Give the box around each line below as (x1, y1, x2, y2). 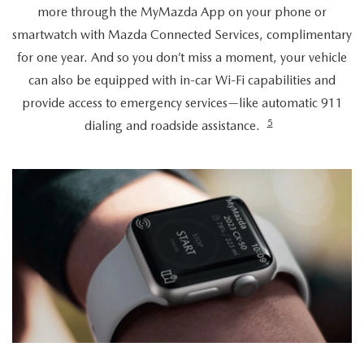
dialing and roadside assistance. (84, 118, 260, 134)
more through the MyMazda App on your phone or (37, 4, 327, 20)
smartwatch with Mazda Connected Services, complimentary (12, 27, 352, 43)
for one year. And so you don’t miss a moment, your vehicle (17, 50, 347, 66)
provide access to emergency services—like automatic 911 (21, 95, 343, 111)
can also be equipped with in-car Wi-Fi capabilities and (28, 72, 336, 89)
